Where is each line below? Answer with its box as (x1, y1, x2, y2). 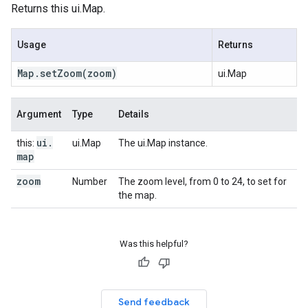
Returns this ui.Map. (11, 2, 105, 15)
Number (72, 176, 107, 187)
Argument (16, 109, 61, 120)
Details (118, 109, 149, 120)
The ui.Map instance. (118, 137, 208, 148)
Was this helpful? (120, 239, 188, 249)
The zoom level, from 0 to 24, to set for (118, 176, 287, 187)
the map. (118, 190, 157, 201)
